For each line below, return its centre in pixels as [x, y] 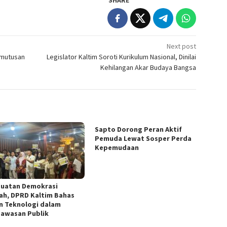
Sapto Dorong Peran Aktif [139, 129]
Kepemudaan [117, 147]
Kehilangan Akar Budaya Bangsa [148, 67]
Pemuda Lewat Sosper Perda [143, 138]
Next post [182, 46]
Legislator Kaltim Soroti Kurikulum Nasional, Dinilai [122, 56]
